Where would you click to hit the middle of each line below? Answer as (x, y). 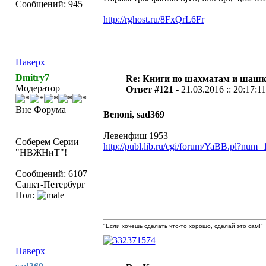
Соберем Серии (47, 142)
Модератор (37, 88)
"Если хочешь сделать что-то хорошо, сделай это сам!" (183, 226)
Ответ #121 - (153, 89)
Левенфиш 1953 (135, 136)
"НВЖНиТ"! (41, 152)
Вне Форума (40, 110)
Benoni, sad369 (134, 114)
